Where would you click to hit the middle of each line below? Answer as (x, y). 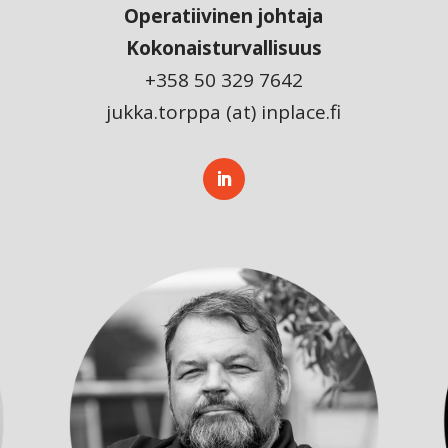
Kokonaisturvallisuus (223, 48)
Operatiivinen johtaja (224, 16)
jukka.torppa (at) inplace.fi (224, 112)
